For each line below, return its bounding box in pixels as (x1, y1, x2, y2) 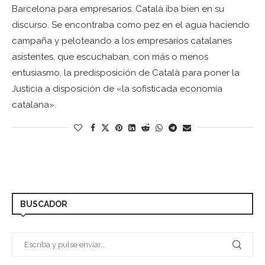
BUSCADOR (20, 199, 67, 209)
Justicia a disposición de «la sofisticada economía (12, 83, 222, 94)
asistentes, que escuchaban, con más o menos (12, 51, 208, 62)
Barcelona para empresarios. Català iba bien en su (12, 3, 224, 14)
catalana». (12, 99, 56, 110)
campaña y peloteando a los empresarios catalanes (12, 35, 232, 46)
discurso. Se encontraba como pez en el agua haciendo (12, 19, 250, 30)
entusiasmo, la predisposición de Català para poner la (12, 67, 240, 78)
